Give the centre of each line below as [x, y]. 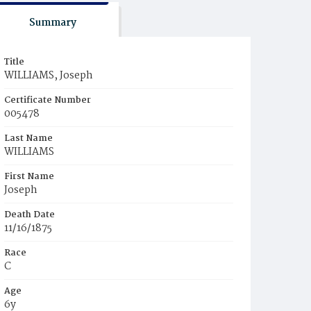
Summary [52, 23]
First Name [29, 177]
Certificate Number [48, 100]
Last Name [28, 138]
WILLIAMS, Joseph [49, 76]
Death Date [30, 215]
